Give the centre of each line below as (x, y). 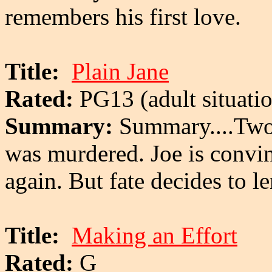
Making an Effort (155, 235)
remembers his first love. (123, 16)
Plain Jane (120, 71)
